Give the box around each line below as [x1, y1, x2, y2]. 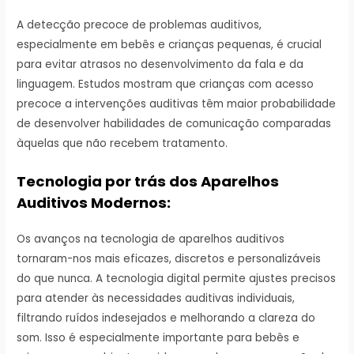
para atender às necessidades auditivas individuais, [17, 290, 296, 306]
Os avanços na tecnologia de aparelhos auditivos [17, 231, 285, 247]
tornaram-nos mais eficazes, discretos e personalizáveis [17, 250, 322, 266]
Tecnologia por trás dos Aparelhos [17, 171, 280, 191]
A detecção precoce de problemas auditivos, [17, 17, 262, 32]
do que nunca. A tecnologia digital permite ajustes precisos [17, 270, 337, 286]
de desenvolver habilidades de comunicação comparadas [17, 115, 332, 131]
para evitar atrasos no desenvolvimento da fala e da [17, 56, 304, 72]
